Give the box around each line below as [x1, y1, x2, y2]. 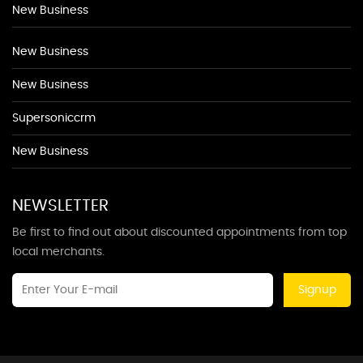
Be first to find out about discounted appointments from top [12, 226, 347, 238]
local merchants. [12, 246, 105, 258]
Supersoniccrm [12, 112, 96, 124]
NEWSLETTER [12, 197, 109, 214]
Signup [298, 284, 336, 296]
